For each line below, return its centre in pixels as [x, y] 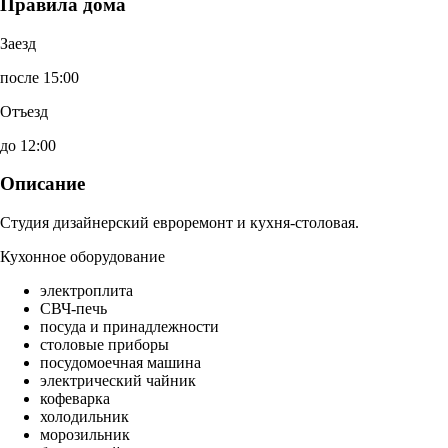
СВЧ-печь [73, 309]
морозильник [85, 435]
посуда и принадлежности [129, 327]
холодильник [84, 417]
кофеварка [75, 399]
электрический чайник [118, 381]
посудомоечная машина [120, 363]
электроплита [86, 291]
